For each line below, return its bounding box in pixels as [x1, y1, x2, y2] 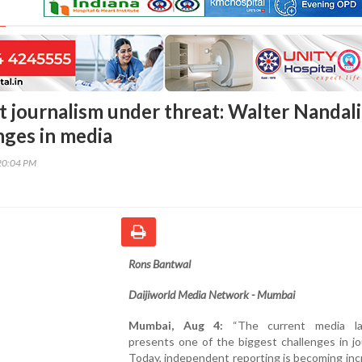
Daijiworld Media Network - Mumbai [128, 287, 295, 301]
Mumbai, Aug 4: [128, 318, 224, 332]
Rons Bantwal [128, 256, 191, 271]
